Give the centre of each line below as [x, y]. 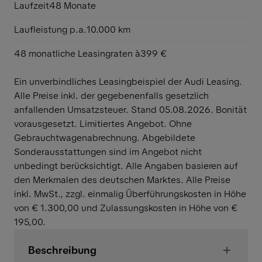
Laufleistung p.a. [50, 29]
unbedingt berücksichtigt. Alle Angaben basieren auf [126, 166]
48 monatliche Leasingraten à [77, 53]
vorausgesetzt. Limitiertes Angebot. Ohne [103, 123]
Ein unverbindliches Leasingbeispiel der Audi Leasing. [128, 81]
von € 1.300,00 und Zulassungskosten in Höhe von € [126, 208]
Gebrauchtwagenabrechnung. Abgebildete [105, 137]
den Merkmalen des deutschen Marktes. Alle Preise [122, 180]
